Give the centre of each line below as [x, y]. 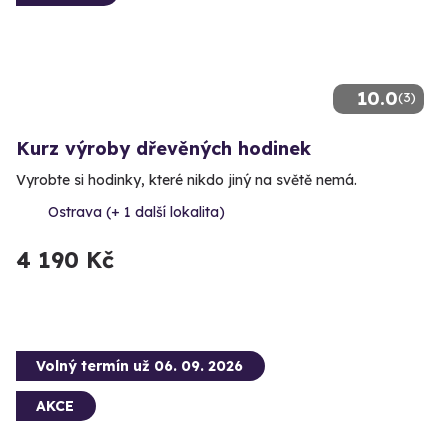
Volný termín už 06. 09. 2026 [139, 366]
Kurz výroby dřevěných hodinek [163, 149]
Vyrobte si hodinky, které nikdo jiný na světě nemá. [186, 180]
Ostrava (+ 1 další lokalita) [136, 212]
